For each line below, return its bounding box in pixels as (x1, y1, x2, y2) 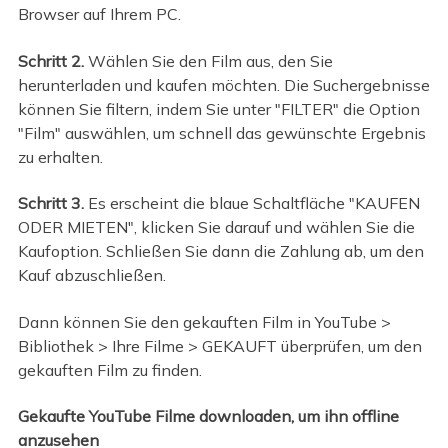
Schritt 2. (17, 50, 88, 71)
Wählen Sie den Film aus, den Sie (87, 50, 333, 71)
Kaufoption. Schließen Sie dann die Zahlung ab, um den (17, 241, 424, 262)
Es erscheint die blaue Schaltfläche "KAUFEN (87, 193, 420, 214)
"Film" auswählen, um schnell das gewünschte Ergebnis (17, 122, 426, 143)
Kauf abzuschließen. (17, 265, 166, 286)
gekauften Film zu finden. (17, 359, 202, 380)
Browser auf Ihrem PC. (17, 4, 181, 25)
